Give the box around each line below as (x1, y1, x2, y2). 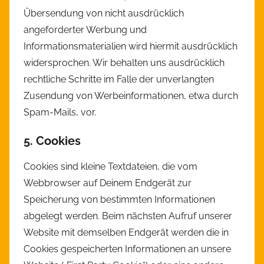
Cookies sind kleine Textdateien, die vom (24, 161, 197, 173)
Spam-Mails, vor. (24, 107, 96, 118)
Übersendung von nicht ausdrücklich (24, 8, 184, 19)
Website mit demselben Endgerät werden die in (24, 227, 229, 239)
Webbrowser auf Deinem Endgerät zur (24, 177, 192, 189)
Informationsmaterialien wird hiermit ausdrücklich (24, 41, 237, 52)
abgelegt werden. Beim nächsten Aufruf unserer (24, 210, 232, 222)
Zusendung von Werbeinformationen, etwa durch (24, 90, 238, 102)
